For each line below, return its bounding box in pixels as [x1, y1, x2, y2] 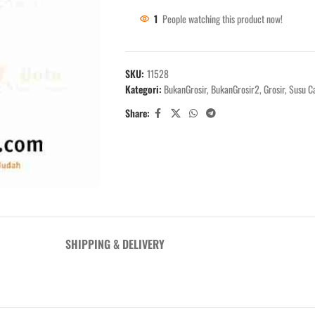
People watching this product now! [162, 11, 283, 26]
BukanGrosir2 [210, 82, 259, 96]
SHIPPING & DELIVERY [65, 235, 165, 252]
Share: [124, 105, 150, 120]
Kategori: [124, 82, 162, 96]
